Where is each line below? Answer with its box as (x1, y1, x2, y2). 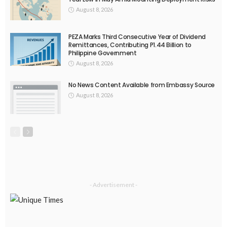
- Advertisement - (90, 181, 137, 189)
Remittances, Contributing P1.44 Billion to (68, 41, 192, 50)
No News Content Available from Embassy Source (68, 81, 215, 90)
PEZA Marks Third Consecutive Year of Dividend (68, 32, 206, 42)
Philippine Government (68, 49, 137, 58)
